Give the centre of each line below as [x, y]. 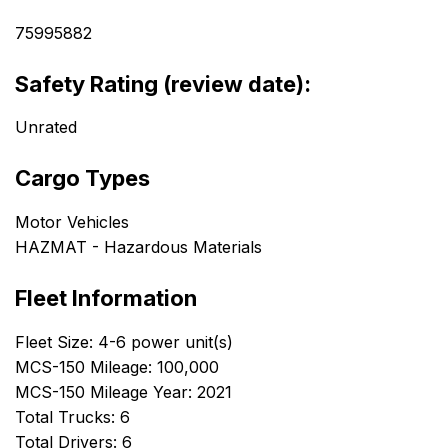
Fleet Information [106, 298]
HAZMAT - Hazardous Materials [138, 247]
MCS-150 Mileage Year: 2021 [123, 391]
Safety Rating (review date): [163, 83]
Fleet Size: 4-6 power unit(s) [124, 341]
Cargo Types [82, 178]
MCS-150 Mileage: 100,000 [117, 366]
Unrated [46, 127]
